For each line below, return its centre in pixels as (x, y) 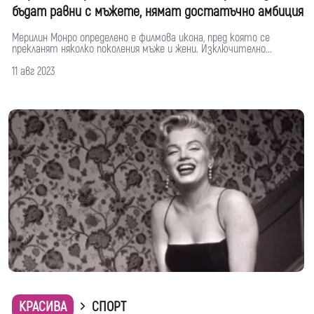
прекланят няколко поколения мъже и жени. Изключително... (142, 49)
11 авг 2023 (34, 71)
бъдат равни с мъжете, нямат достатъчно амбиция (158, 11)
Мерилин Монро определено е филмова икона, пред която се (141, 37)
